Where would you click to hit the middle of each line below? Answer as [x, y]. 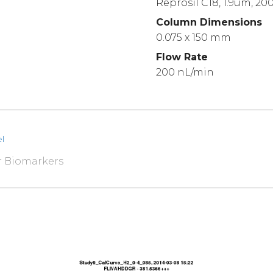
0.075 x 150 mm [194, 38]
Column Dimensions [209, 23]
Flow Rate [182, 57]
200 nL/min [185, 72]
